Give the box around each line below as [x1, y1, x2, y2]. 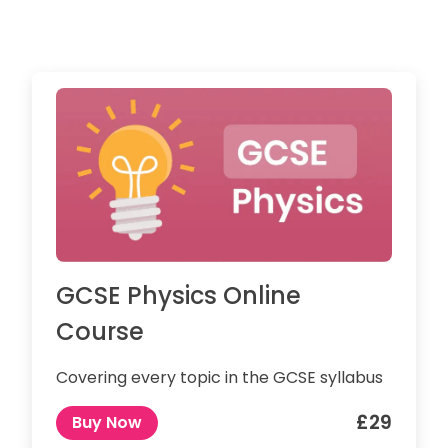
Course [56, 315, 144, 349]
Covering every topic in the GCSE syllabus [56, 366, 383, 390]
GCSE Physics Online [56, 279, 301, 313]
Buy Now [72, 411, 142, 435]
